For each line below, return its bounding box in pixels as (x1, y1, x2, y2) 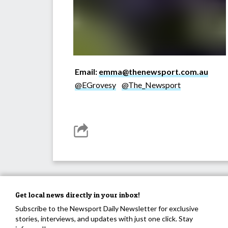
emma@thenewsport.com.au (99, 67, 208, 77)
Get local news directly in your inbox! (15, 190, 140, 199)
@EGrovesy (75, 80, 116, 90)
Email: (75, 67, 99, 77)
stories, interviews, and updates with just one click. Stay (15, 214, 193, 223)
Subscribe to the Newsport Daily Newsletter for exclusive (15, 204, 198, 213)
